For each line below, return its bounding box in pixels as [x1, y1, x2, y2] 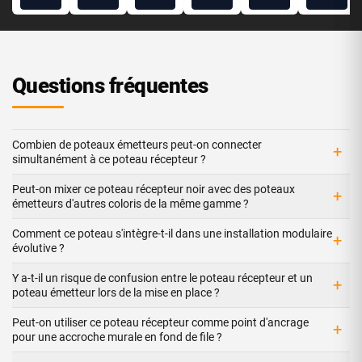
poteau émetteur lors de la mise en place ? [12, 285, 220, 299]
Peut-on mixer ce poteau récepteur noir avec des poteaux [12, 182, 295, 196]
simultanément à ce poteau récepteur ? [12, 152, 206, 166]
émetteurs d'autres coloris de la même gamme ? [12, 196, 249, 210]
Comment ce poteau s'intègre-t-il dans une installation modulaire [12, 226, 332, 240]
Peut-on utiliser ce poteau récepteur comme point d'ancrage [12, 315, 309, 329]
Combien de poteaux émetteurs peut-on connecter [12, 137, 262, 151]
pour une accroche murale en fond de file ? [12, 330, 222, 343]
